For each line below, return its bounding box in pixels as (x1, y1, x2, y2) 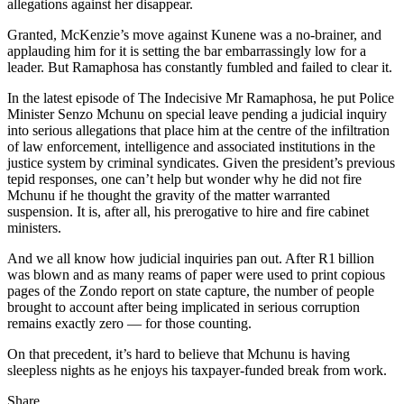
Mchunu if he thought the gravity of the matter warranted (7, 188, 330, 204)
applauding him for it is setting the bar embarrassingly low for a (7, 43, 366, 60)
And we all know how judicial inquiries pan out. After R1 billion (7, 251, 374, 267)
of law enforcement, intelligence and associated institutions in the (7, 139, 375, 155)
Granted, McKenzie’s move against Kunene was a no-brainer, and (7, 27, 381, 43)
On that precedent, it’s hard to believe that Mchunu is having (7, 346, 350, 363)
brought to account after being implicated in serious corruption (7, 299, 360, 316)
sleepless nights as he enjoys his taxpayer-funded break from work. (7, 363, 387, 379)
